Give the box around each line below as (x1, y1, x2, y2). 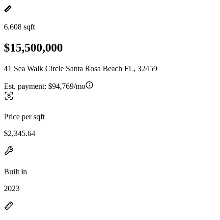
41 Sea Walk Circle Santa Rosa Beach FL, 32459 (4, 64, 157, 73)
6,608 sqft (4, 23, 35, 31)
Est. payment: (4, 82, 48, 90)
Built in (4, 167, 27, 176)
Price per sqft (4, 112, 45, 121)
